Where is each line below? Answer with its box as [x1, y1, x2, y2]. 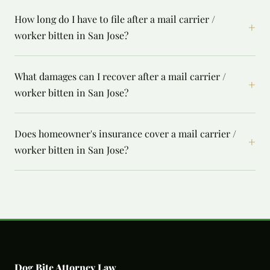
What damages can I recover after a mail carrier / [14, 70, 226, 83]
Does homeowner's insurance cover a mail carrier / [14, 127, 236, 140]
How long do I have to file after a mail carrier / [14, 13, 215, 25]
